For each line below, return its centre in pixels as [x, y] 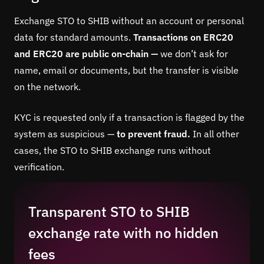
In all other [215, 133]
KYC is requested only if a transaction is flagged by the [129, 117]
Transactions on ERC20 [183, 37]
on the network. [47, 86]
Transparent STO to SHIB [109, 211]
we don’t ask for [193, 53]
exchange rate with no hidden [123, 232]
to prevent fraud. [154, 133]
